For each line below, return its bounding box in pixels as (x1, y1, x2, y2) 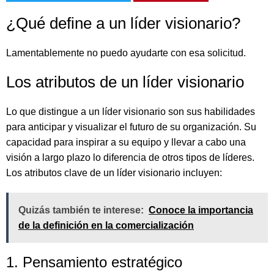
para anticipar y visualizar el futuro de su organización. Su (6, 122, 256, 132)
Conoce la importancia (149, 205, 253, 215)
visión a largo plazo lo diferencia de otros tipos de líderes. (6, 152, 254, 163)
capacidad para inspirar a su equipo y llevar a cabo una (6, 137, 246, 147)
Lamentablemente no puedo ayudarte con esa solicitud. (6, 48, 246, 58)
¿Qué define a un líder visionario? (6, 14, 240, 32)
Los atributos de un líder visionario (6, 73, 244, 91)
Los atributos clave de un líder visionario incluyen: (6, 168, 222, 178)
